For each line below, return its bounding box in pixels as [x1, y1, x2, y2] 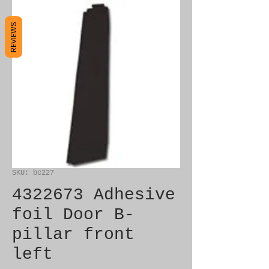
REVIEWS [8, 21, 19, 52]
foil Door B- [12, 205, 134, 224]
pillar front [12, 225, 134, 244]
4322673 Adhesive [12, 186, 175, 204]
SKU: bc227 [12, 169, 54, 177]
